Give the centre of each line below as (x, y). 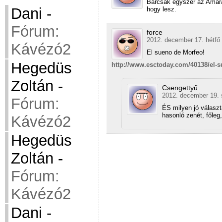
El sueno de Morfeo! (176, 53)
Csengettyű (180, 88)
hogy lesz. (162, 9)
